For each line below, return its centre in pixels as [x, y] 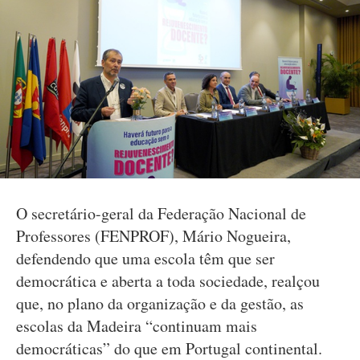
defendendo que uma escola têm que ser [145, 258]
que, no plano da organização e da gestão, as [160, 303]
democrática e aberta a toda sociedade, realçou [168, 281]
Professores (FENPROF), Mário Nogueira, [153, 236]
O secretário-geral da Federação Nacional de [161, 213]
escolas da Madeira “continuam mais [137, 326]
